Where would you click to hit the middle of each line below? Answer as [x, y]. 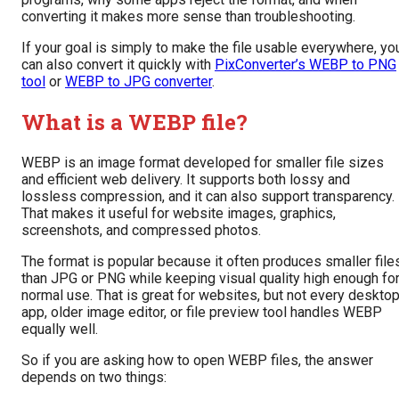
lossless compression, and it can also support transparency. [208, 197]
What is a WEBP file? [134, 122]
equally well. [60, 330]
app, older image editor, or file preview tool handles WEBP [202, 313]
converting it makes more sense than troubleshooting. [188, 17]
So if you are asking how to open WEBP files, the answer [197, 361]
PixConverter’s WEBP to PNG [305, 65]
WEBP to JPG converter [138, 82]
